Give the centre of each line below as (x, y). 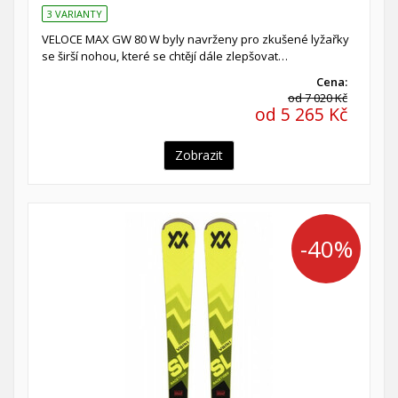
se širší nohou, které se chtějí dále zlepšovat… (165, 56)
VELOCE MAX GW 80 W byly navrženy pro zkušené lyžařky (195, 39)
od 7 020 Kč (318, 97)
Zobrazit (199, 155)
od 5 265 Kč (301, 114)
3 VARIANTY (75, 13)
